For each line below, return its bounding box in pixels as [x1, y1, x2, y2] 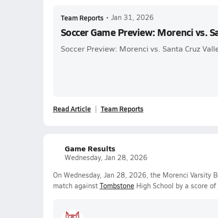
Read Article [53, 104, 91, 113]
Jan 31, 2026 [110, 13, 154, 22]
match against [53, 181, 100, 190]
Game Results [64, 143, 115, 154]
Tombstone [99, 181, 134, 190]
